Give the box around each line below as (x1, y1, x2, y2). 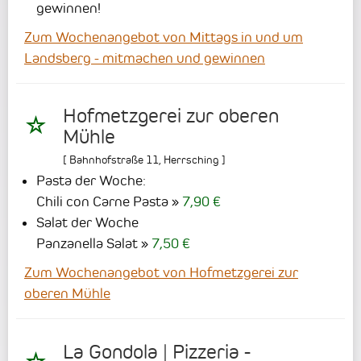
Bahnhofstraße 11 (69, 153, 159, 167)
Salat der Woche (36, 214, 139, 231)
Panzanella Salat (36, 235, 138, 252)
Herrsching (164, 153, 219, 167)
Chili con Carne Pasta (36, 193, 168, 210)
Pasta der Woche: (36, 172, 146, 189)
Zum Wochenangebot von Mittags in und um (24, 29, 303, 46)
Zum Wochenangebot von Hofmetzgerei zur (24, 264, 298, 281)
